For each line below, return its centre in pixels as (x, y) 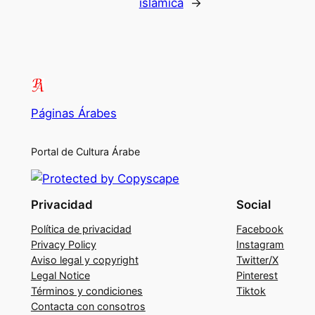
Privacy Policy (63, 244)
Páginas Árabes (73, 113)
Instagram (261, 244)
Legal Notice (60, 275)
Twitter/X (258, 259)
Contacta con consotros (88, 306)
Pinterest (257, 275)
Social (254, 205)
